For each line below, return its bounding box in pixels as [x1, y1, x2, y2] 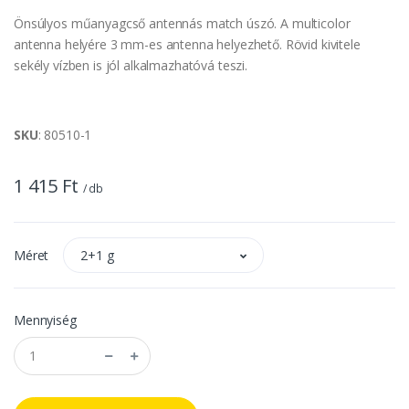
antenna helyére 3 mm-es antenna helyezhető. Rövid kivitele [14, 35, 361, 53]
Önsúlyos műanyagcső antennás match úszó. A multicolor [14, 14, 351, 32]
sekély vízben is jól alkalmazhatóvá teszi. [14, 56, 247, 74]
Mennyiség [14, 310, 77, 329]
